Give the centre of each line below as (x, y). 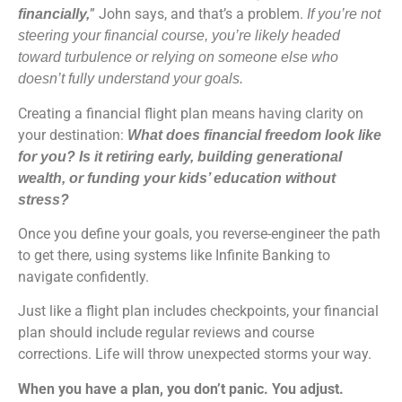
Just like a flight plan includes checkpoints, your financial (198, 311)
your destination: (73, 135)
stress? (45, 199)
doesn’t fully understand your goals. (131, 79)
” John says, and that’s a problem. (198, 14)
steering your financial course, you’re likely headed (179, 36)
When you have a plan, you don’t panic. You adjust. (181, 389)
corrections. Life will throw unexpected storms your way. (197, 354)
